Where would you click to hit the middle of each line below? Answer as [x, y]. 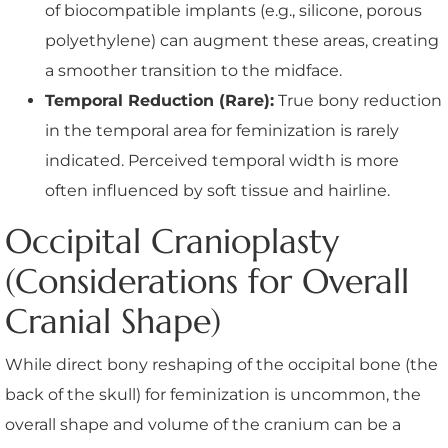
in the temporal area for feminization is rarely [222, 130]
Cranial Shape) [113, 321]
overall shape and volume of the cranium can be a [203, 424]
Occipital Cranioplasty [172, 241]
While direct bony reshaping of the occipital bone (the [221, 364]
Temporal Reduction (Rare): [159, 100]
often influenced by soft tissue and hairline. [217, 190]
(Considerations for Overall [207, 281]
